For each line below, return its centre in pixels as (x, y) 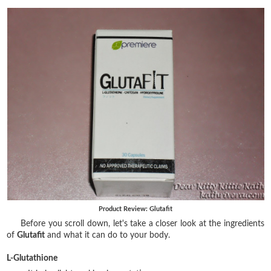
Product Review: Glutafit (135, 209)
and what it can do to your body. (108, 235)
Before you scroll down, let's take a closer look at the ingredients (142, 224)
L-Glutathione (32, 258)
